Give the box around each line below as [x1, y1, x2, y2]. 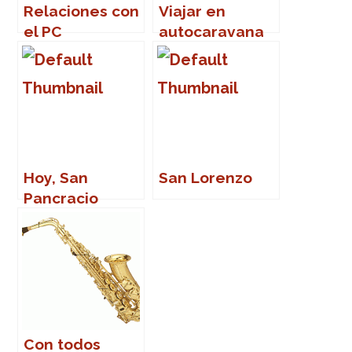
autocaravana [159, 23, 265, 40]
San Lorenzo [159, 169, 253, 186]
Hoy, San [24, 169, 89, 186]
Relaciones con [24, 2, 140, 20]
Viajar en [159, 2, 226, 20]
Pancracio [24, 189, 99, 207]
